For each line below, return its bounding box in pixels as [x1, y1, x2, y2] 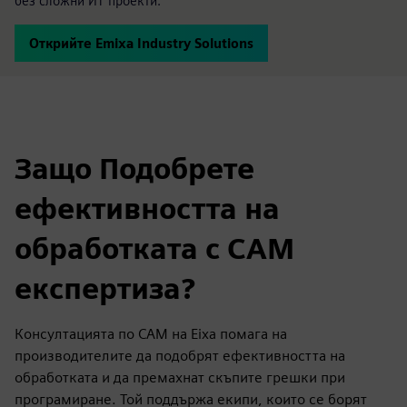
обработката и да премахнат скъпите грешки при [15, 369, 345, 386]
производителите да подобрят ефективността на [15, 347, 345, 364]
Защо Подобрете [15, 151, 254, 186]
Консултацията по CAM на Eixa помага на [15, 325, 287, 342]
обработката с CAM [15, 231, 294, 266]
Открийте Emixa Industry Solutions [29, 35, 253, 51]
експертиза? [15, 271, 195, 306]
